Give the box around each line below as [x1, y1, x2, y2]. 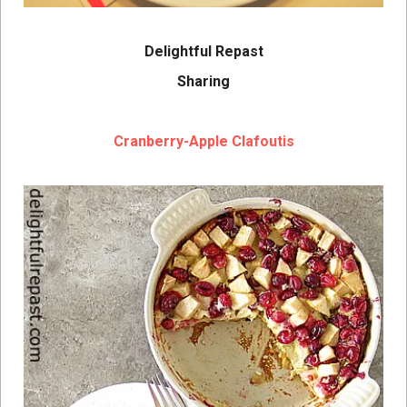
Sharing [177, 72, 230, 90]
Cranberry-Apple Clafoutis [113, 132, 294, 150]
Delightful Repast [144, 42, 263, 60]
